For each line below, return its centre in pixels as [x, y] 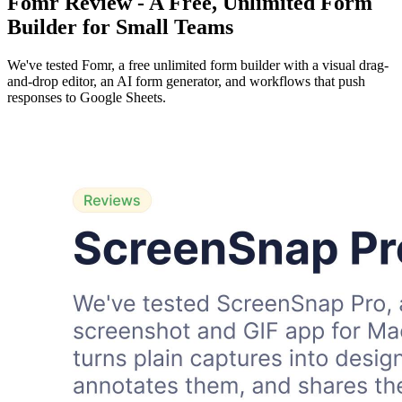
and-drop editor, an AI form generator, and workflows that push [186, 81]
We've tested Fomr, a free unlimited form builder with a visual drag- [198, 65]
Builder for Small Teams [120, 27]
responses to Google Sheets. [87, 97]
